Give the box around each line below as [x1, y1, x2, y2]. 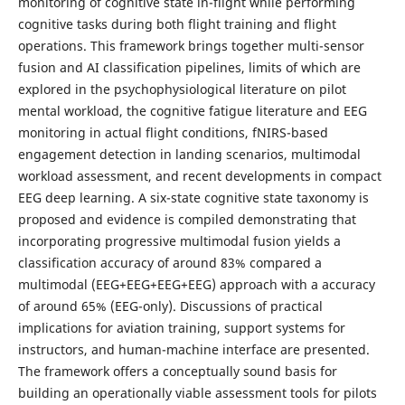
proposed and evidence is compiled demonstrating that [17, 211, 356, 229]
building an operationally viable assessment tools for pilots [17, 384, 377, 402]
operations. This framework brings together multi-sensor [17, 37, 364, 55]
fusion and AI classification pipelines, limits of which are [17, 59, 361, 77]
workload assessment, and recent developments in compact [17, 167, 381, 185]
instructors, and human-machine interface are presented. [17, 341, 370, 359]
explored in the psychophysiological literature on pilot [17, 80, 346, 99]
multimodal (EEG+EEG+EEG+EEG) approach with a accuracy [17, 276, 375, 294]
